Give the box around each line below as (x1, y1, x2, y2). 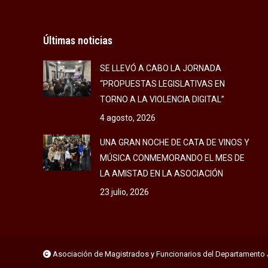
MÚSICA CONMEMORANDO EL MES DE (100, 153, 245, 163)
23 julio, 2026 (100, 187, 149, 197)
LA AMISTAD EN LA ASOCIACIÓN (100, 169, 223, 178)
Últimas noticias (43, 34, 112, 47)
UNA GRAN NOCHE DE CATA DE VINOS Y (100, 138, 249, 147)
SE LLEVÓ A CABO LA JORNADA (100, 63, 221, 73)
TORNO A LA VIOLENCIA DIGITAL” (100, 95, 224, 104)
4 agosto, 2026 (100, 113, 156, 123)
